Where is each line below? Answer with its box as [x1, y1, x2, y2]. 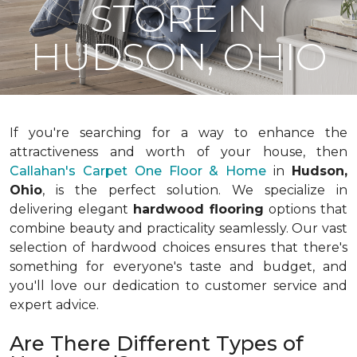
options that [264, 202, 347, 217]
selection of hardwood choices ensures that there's [10, 240, 347, 255]
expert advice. [10, 297, 102, 312]
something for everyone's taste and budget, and [10, 259, 347, 274]
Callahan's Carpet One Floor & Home [10, 163, 267, 178]
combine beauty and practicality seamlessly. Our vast [10, 221, 347, 236]
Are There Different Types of [10, 331, 304, 355]
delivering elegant [10, 202, 133, 217]
